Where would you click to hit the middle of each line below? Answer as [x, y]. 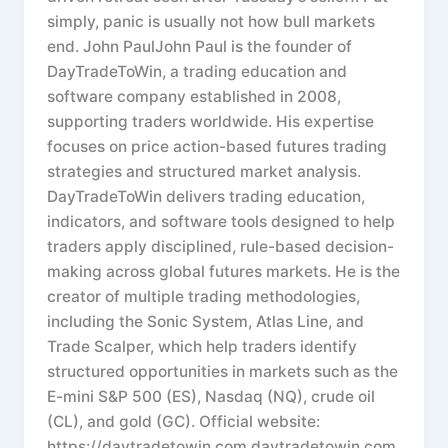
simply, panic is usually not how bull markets [211, 21]
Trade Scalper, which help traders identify [202, 346]
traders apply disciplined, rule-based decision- [221, 246]
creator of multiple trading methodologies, [204, 296]
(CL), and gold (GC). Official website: [184, 421]
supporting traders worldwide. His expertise [211, 121]
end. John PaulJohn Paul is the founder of [200, 46]
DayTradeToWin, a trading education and [197, 71]
